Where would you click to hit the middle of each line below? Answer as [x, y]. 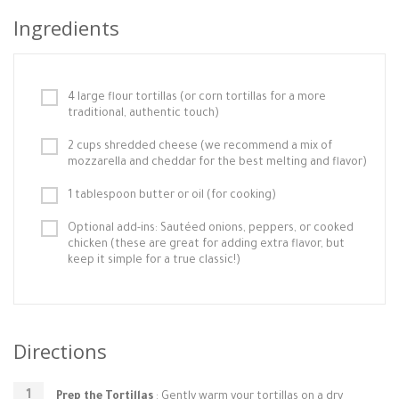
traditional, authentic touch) [143, 114]
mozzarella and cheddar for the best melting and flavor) [217, 163]
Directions [60, 351]
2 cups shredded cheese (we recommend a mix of [200, 147]
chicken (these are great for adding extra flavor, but [206, 245]
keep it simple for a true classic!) [154, 261]
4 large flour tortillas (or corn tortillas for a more [197, 98]
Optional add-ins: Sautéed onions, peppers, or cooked [211, 229]
